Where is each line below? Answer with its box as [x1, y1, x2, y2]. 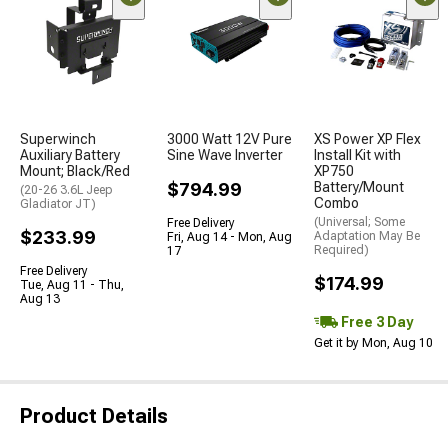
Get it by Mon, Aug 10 [314, 335, 433, 350]
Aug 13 [20, 291, 60, 306]
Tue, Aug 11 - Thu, [20, 277, 124, 292]
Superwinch [20, 130, 96, 147]
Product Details [20, 403, 168, 428]
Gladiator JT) [20, 196, 96, 211]
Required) [314, 242, 369, 257]
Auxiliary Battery [20, 146, 120, 163]
